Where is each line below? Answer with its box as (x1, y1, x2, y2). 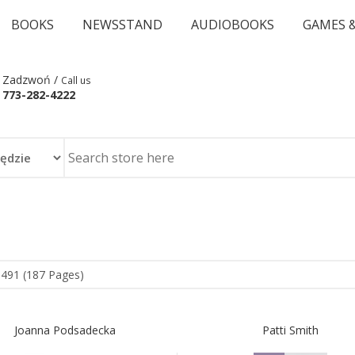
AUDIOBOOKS (191, 16, 274, 33)
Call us (61, 74, 91, 86)
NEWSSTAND (82, 16, 162, 33)
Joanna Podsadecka (13, 323, 116, 338)
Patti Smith (262, 323, 319, 338)
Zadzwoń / (2, 72, 61, 87)
